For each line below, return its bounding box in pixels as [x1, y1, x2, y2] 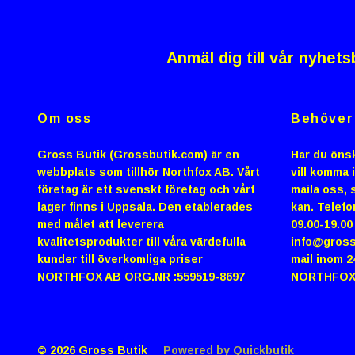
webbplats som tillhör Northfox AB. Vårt [37, 165, 260, 178]
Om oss [37, 111, 92, 125]
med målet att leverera [37, 217, 164, 231]
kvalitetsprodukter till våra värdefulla [37, 235, 246, 248]
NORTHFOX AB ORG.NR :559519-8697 [37, 269, 245, 283]
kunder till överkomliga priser [37, 252, 203, 265]
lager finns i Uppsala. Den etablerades [37, 200, 253, 213]
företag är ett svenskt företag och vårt [37, 182, 255, 196]
